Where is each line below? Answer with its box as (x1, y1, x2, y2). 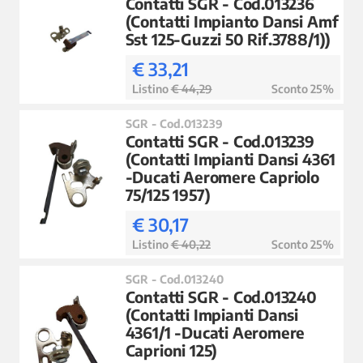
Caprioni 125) (125, 340, 218, 361)
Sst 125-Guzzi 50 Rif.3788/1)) (125, 29, 331, 49)
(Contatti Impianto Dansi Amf (125, 11, 339, 32)
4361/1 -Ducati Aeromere (125, 322, 305, 343)
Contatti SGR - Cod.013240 (125, 287, 317, 307)
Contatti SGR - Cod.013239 (125, 131, 314, 152)
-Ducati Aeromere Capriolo (125, 167, 319, 187)
